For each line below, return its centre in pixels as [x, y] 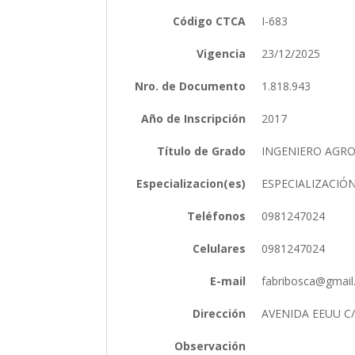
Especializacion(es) [191, 183]
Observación [210, 345]
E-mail [228, 281]
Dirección [219, 313]
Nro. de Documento [191, 86]
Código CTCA [210, 21]
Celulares [219, 248]
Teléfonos [217, 216]
